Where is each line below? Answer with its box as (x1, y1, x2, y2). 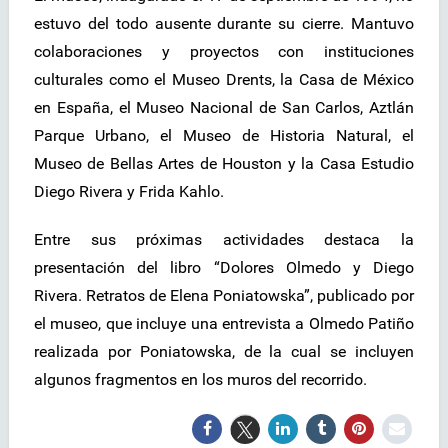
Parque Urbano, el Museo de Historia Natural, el (34, 126, 414, 146)
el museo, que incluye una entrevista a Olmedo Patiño (34, 314, 414, 334)
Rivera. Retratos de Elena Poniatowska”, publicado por (34, 286, 414, 306)
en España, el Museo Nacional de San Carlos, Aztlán (34, 98, 414, 118)
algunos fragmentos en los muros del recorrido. (34, 370, 367, 390)
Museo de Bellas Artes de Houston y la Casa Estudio (34, 154, 414, 174)
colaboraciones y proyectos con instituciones (34, 42, 414, 62)
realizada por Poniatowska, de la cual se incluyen (34, 342, 414, 362)
